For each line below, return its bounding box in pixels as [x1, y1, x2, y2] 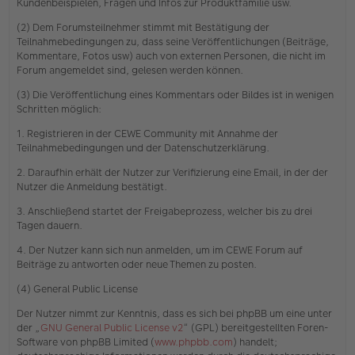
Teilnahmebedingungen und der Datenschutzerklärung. [17, 139, 269, 155]
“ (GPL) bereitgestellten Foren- [183, 319, 328, 335]
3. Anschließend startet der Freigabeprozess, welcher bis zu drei [17, 203, 312, 219]
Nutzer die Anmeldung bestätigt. [17, 178, 167, 194]
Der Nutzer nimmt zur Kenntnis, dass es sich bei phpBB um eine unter [17, 305, 332, 321]
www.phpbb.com [155, 334, 233, 349]
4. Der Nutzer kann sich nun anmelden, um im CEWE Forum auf [17, 242, 303, 258]
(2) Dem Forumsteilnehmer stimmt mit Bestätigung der [17, 19, 269, 35]
